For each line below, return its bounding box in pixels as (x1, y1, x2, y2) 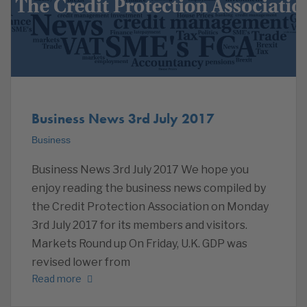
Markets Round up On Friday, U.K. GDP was (32, 236, 247, 250)
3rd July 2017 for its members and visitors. (32, 218, 247, 232)
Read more (32, 272, 82, 284)
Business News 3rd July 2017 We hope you (32, 162, 249, 176)
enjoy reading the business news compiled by (32, 181, 266, 195)
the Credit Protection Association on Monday (32, 199, 269, 213)
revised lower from (32, 255, 130, 269)
